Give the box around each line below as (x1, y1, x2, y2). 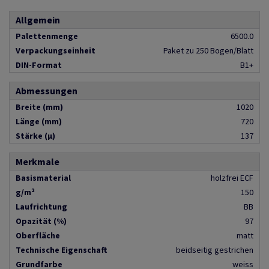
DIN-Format (16, 59, 62, 71)
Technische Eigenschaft (16, 244, 107, 256)
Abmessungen (16, 85, 77, 97)
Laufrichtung (16, 201, 67, 213)
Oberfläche (16, 230, 60, 241)
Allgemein (16, 14, 60, 26)
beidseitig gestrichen (176, 244, 253, 256)
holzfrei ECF (211, 172, 253, 184)
